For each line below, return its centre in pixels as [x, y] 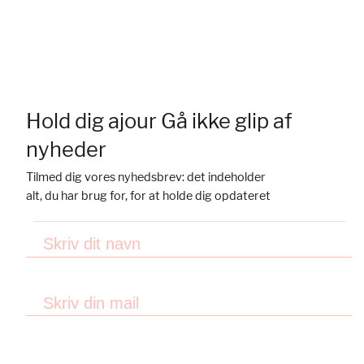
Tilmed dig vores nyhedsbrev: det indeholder [146, 177]
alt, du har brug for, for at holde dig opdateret [148, 196]
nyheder [66, 149]
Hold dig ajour [91, 121]
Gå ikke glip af [225, 121]
